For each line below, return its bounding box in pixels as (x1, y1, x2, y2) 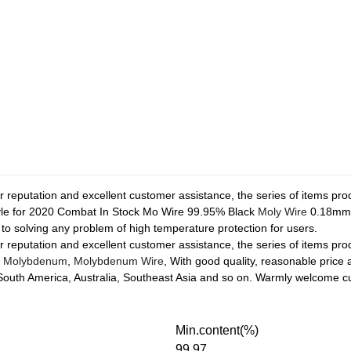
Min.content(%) (175, 324, 259, 337)
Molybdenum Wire (74, 255, 164, 267)
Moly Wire (258, 205, 307, 218)
